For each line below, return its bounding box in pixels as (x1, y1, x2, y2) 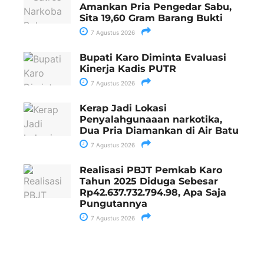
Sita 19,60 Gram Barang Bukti (80, 12, 223, 24)
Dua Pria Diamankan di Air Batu (80, 124, 239, 136)
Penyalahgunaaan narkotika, (80, 113, 222, 125)
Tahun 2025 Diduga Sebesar (80, 175, 218, 187)
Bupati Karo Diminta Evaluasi (80, 51, 226, 63)
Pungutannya (80, 197, 147, 209)
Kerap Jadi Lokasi (80, 102, 167, 114)
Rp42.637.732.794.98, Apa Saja (80, 186, 226, 198)
